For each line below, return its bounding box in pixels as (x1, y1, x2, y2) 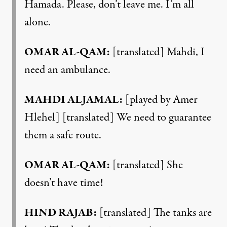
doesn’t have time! (24, 174, 103, 191)
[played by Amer (123, 91, 198, 108)
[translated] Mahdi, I (110, 44, 205, 60)
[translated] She (110, 157, 183, 173)
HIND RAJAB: (24, 204, 97, 221)
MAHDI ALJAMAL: (24, 91, 123, 108)
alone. (24, 14, 51, 30)
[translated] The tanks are (97, 204, 212, 221)
